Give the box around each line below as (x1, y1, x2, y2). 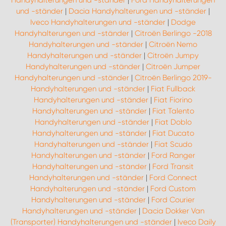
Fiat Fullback (151, 84, 195, 93)
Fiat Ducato (152, 129, 194, 138)
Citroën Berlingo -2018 (134, 29, 212, 38)
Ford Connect (149, 173, 197, 182)
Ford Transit (152, 162, 194, 171)
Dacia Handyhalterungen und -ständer (69, 7, 206, 16)
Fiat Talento (152, 106, 194, 116)
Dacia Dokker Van (142, 206, 204, 215)
